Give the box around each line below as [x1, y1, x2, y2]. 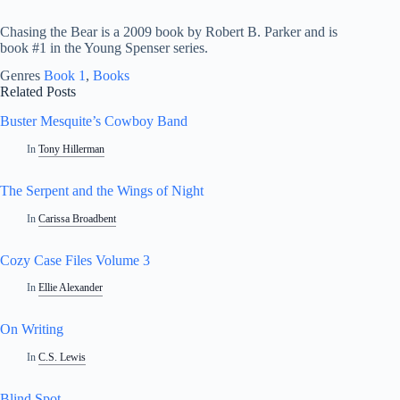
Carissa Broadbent [38, 212, 117, 225]
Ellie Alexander [38, 281, 104, 295]
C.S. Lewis [38, 351, 87, 364]
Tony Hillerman [38, 142, 105, 155]
